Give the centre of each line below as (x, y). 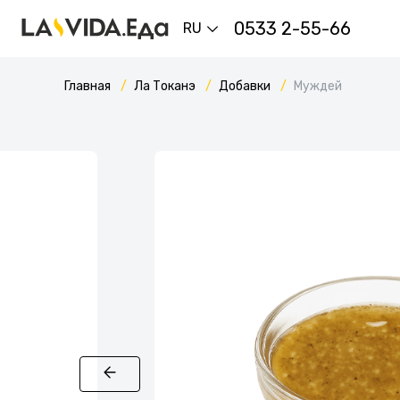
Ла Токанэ (166, 86)
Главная (89, 86)
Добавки (246, 86)
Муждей (318, 86)
